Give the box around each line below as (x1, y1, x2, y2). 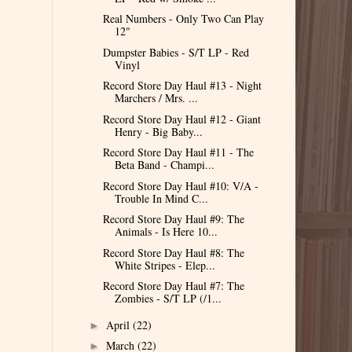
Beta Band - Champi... (114, 157, 214, 173)
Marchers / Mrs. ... (114, 90, 198, 106)
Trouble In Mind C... (114, 190, 208, 206)
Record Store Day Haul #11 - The (102, 145, 254, 160)
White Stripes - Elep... (114, 257, 215, 273)
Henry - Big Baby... (114, 123, 203, 139)
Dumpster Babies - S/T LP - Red (102, 44, 249, 60)
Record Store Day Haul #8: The (102, 244, 244, 260)
